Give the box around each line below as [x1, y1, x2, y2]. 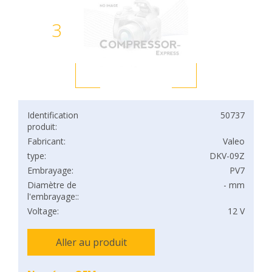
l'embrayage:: [27, 191, 79, 202]
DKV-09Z [209, 150, 245, 161]
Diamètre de [27, 179, 76, 191]
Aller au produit [55, 236, 127, 249]
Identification [27, 109, 78, 121]
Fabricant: [27, 135, 66, 147]
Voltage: [27, 205, 59, 217]
